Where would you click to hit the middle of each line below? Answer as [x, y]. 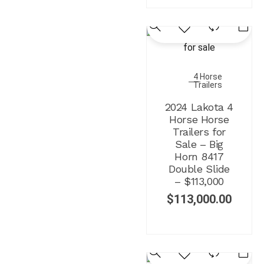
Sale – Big [199, 144]
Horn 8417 [199, 156]
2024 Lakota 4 [199, 107]
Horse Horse [199, 119]
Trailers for [199, 131]
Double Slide [199, 169]
